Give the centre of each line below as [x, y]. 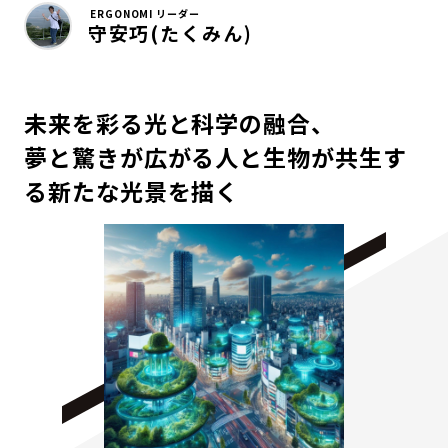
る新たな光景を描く [132, 190]
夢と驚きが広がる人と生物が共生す [215, 156]
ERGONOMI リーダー [145, 13]
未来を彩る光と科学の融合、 [179, 122]
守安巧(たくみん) [170, 32]
